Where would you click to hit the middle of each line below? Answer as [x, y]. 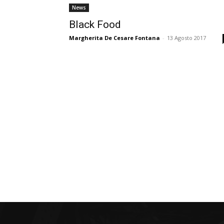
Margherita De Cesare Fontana [114, 38]
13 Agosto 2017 [186, 38]
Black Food [95, 24]
